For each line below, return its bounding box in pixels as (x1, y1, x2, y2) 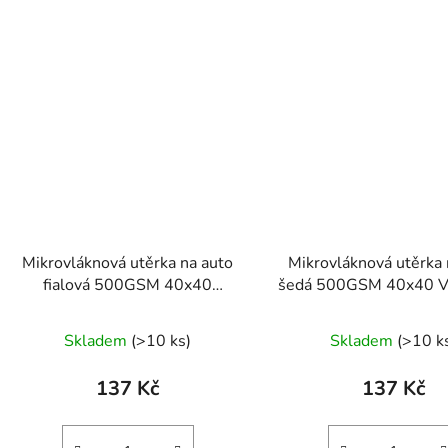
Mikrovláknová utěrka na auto (22, 251, 234, 274)
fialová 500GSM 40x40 (43, 273, 213, 296)
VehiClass (91, 295, 164, 318)
